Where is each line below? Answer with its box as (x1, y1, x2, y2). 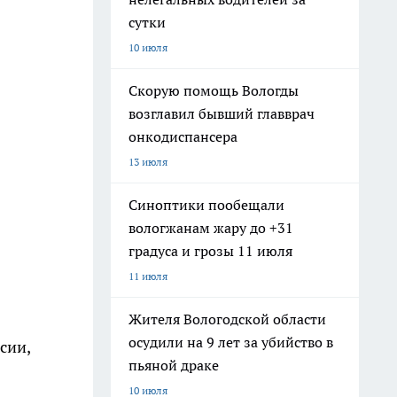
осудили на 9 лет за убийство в (128, 333, 333, 351)
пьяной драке (128, 356, 219, 374)
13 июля (128, 155, 167, 168)
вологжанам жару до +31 (128, 219, 293, 237)
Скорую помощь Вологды (128, 82, 299, 99)
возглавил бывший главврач (128, 105, 315, 122)
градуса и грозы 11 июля (128, 242, 292, 260)
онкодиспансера (128, 128, 237, 145)
